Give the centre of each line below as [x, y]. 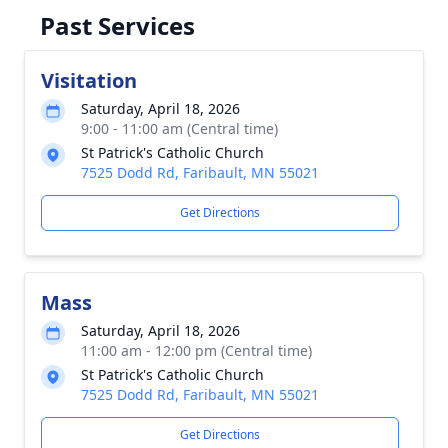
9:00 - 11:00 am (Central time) [179, 128]
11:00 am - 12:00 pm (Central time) [196, 350]
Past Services [117, 25]
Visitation [89, 80]
